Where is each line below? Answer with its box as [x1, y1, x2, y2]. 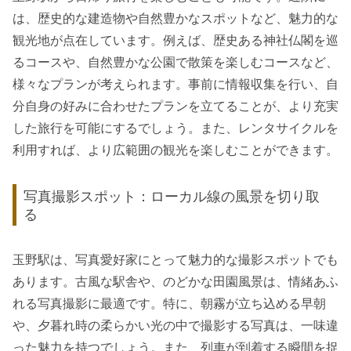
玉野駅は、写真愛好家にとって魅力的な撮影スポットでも [13, 253, 338, 267]
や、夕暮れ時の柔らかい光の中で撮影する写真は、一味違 [13, 319, 338, 333]
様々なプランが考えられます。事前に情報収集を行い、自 [13, 78, 338, 92]
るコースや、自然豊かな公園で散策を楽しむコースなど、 [13, 56, 338, 70]
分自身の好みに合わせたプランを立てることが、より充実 [13, 100, 338, 114]
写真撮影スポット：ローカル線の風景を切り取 [24, 187, 320, 204]
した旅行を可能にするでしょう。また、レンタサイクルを [13, 121, 338, 136]
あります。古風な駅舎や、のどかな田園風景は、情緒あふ [13, 275, 338, 289]
